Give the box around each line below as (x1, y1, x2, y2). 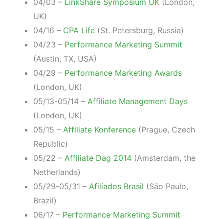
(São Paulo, (144, 181, 188, 191)
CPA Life (63, 25, 95, 35)
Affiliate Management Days (88, 96, 188, 106)
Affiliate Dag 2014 (65, 153, 131, 163)
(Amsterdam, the (131, 153, 196, 163)
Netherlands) (33, 167, 81, 177)
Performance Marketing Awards (65, 67, 182, 78)
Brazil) (33, 195, 57, 205)
